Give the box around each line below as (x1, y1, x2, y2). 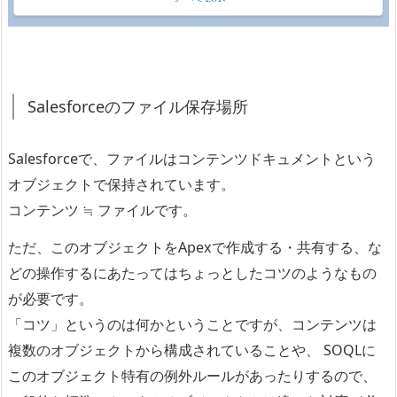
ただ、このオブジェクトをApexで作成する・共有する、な (8, 237, 382, 258)
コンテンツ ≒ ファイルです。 (8, 200, 197, 221)
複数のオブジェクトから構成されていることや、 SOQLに (8, 340, 376, 361)
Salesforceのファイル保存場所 (27, 96, 248, 118)
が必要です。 (8, 289, 93, 309)
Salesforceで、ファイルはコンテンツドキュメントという (8, 149, 376, 169)
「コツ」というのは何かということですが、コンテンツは (8, 315, 377, 335)
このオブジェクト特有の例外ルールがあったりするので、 (8, 366, 377, 386)
